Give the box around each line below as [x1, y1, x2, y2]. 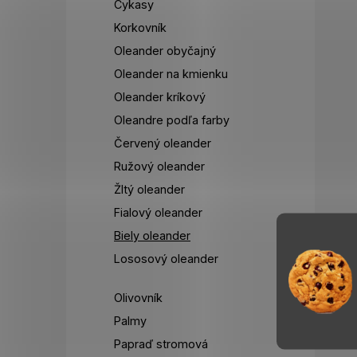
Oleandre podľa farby [114, 113, 229, 127]
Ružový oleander [114, 159, 205, 174]
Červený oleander [114, 136, 211, 151]
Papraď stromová [114, 337, 208, 351]
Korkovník [114, 21, 167, 35]
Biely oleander [114, 229, 190, 243]
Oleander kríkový [114, 90, 206, 104]
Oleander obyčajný [114, 44, 216, 58]
